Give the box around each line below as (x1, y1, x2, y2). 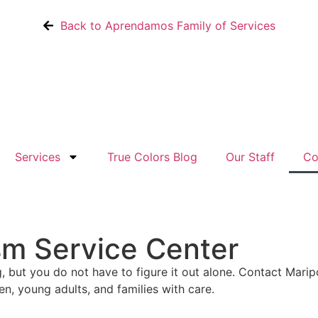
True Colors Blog (106, 150, 197, 165)
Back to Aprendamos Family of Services (60, 18, 275, 33)
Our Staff (225, 150, 275, 165)
